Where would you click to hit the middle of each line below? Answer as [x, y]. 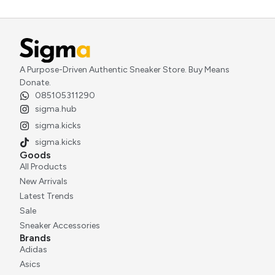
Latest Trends [47, 196]
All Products [43, 167]
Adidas [33, 250]
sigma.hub [56, 109]
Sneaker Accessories [60, 226]
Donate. [35, 83]
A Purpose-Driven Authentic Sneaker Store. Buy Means [125, 70]
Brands [35, 238]
